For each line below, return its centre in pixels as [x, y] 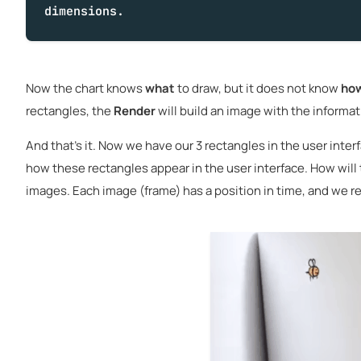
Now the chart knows [85, 88]
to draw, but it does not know [258, 88]
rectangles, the [70, 110]
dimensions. [84, 11]
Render [135, 110]
